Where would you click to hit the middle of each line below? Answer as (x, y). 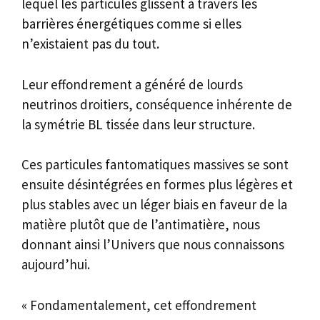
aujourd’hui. (56, 265)
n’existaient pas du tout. (90, 44)
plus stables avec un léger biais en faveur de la (154, 205)
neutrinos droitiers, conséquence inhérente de (157, 104)
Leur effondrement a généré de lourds (132, 84)
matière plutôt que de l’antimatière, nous (141, 225)
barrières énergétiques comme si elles (131, 24)
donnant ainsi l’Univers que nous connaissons (153, 245)
